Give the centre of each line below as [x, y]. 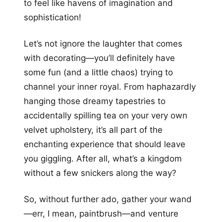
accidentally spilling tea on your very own [106, 115]
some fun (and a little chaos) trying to [98, 72]
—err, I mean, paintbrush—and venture [101, 213]
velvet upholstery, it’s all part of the [93, 130]
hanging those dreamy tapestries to [95, 101]
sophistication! [53, 17]
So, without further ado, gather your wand [108, 199]
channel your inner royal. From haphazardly [110, 86]
